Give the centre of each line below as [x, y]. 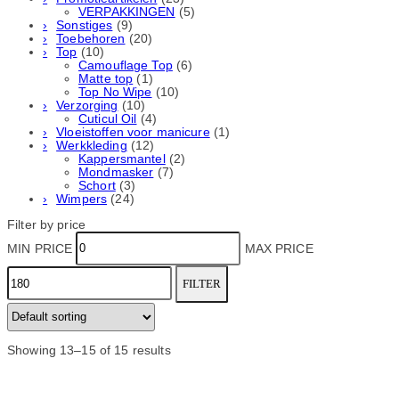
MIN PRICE [40, 248]
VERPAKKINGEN [127, 12]
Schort [97, 186]
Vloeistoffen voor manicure [133, 133]
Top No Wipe [115, 93]
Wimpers [82, 199]
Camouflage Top [126, 66]
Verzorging [87, 106]
